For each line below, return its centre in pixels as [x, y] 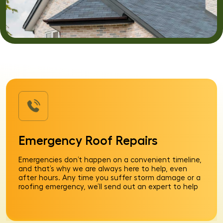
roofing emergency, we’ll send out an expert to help [108, 187]
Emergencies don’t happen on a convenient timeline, [110, 160]
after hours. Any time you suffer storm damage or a [110, 178]
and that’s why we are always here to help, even [103, 169]
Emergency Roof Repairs [88, 141]
